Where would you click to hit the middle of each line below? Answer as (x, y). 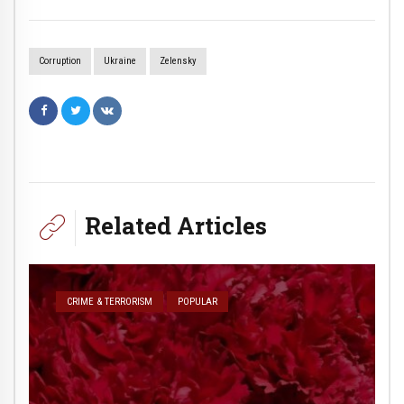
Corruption (60, 61)
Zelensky (178, 61)
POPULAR (198, 301)
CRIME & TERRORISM (110, 301)
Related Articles (176, 225)
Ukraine (120, 61)
